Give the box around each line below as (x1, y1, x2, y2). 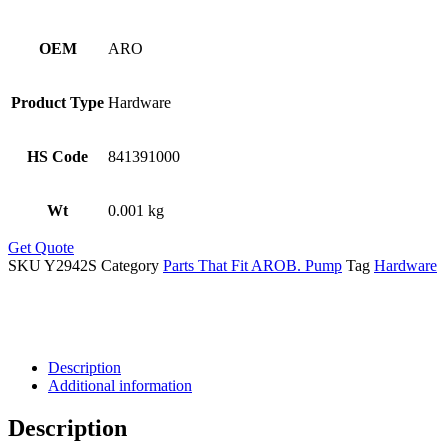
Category (101, 257, 159, 275)
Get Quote (8, 239, 74, 257)
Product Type (11, 94, 104, 112)
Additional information (48, 377, 192, 395)
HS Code (27, 148, 88, 166)
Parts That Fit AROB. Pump (163, 257, 342, 275)
